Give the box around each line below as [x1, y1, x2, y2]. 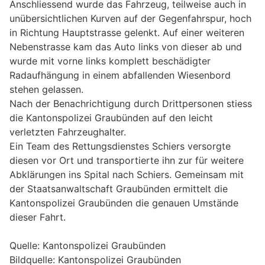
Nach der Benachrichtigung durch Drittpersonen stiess [9, 98, 252, 110]
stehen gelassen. [9, 83, 83, 96]
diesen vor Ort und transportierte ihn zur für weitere [9, 154, 244, 167]
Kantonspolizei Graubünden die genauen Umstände [9, 197, 238, 209]
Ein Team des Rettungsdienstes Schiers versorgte [9, 140, 231, 153]
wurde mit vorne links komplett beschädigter [9, 55, 211, 67]
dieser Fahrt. [9, 211, 66, 224]
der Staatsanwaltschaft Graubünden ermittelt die [9, 183, 228, 195]
